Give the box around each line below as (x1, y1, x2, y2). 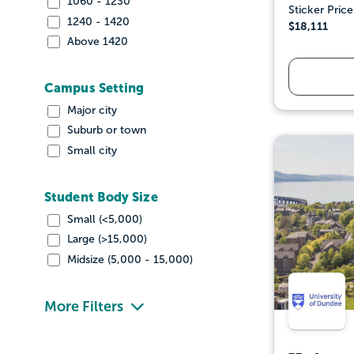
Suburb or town (64, 124, 146, 137)
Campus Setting (44, 81, 145, 96)
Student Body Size (44, 190, 158, 205)
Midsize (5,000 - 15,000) (64, 253, 193, 265)
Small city (64, 144, 117, 156)
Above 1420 (64, 35, 128, 47)
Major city (64, 104, 117, 117)
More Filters (44, 298, 123, 314)
